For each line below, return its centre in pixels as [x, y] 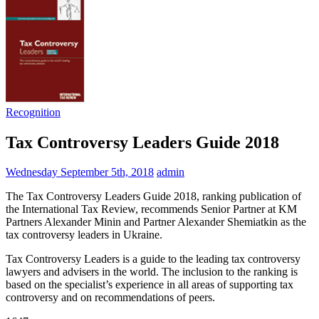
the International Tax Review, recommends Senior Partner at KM [151, 209]
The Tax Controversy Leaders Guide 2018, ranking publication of [153, 197]
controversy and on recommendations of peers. [110, 298]
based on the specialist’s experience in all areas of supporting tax [150, 285]
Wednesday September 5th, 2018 [80, 172]
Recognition [33, 112]
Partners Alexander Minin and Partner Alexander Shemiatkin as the [156, 222]
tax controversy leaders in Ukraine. [84, 235]
